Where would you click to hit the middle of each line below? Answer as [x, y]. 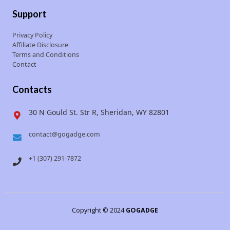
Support [29, 14]
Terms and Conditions [46, 54]
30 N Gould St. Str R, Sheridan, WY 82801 [99, 112]
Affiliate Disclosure [40, 45]
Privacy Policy [32, 35]
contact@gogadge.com [64, 134]
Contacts [32, 89]
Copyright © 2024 [99, 210]
